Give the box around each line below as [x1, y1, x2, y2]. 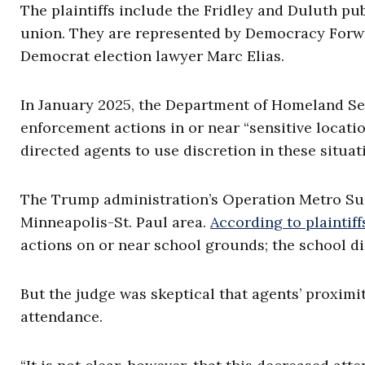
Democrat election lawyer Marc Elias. [20, 46, 288, 66]
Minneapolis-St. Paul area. [20, 213, 210, 232]
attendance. [20, 307, 107, 327]
